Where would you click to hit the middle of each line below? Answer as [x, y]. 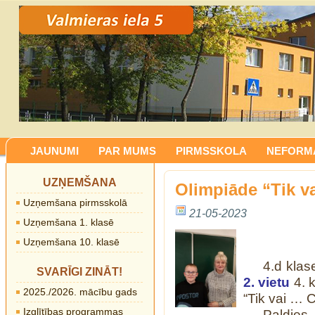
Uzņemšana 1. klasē [69, 222]
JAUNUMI [54, 151]
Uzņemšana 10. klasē [71, 242]
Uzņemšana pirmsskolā [75, 202]
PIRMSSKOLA [211, 151]
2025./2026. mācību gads [80, 292]
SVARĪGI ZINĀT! [79, 272]
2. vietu [267, 282]
